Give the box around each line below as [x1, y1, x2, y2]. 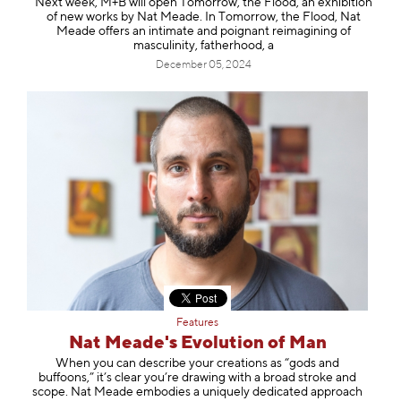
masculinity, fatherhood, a [133, 38, 274, 52]
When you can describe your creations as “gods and [55, 356, 339, 370]
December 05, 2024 [156, 59, 252, 71]
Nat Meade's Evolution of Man [68, 334, 327, 354]
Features [176, 318, 218, 329]
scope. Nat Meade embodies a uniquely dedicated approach [32, 385, 363, 398]
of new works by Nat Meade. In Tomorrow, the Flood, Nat [47, 10, 361, 23]
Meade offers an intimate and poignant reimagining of [56, 24, 351, 38]
